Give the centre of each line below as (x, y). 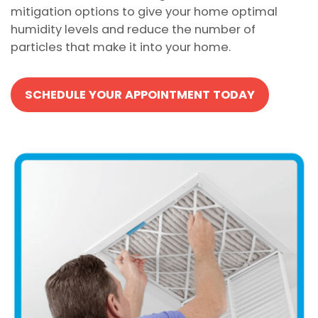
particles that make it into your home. (121, 48)
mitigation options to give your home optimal (144, 12)
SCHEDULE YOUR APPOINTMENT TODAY (140, 94)
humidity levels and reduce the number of (133, 30)
